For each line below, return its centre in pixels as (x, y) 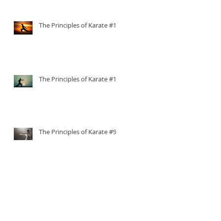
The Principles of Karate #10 (79, 79)
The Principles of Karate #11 (79, 25)
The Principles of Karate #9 (78, 131)
